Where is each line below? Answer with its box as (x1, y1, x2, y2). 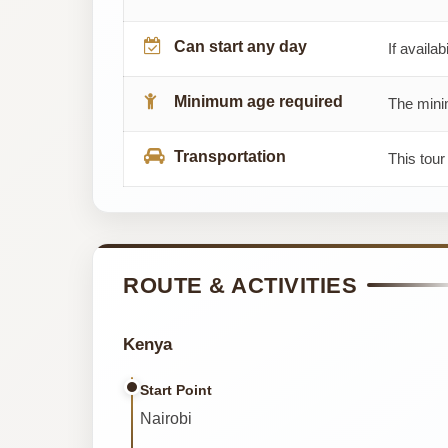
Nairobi (140, 409, 192, 427)
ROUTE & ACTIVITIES (123, 272, 357, 298)
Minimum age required (174, 92, 343, 110)
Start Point (140, 381, 212, 398)
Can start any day (174, 37, 307, 55)
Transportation (174, 147, 286, 165)
